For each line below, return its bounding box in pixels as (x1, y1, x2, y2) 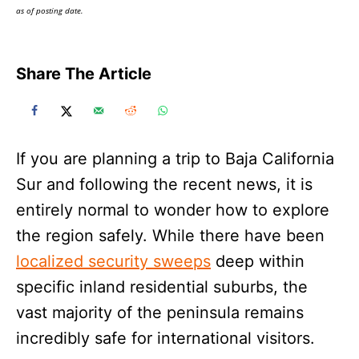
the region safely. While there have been (16, 225, 325, 245)
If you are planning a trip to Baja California (16, 148, 334, 168)
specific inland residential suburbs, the (16, 276, 308, 296)
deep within (211, 251, 305, 271)
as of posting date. (16, 4, 83, 16)
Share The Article (16, 63, 151, 83)
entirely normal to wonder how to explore (16, 200, 329, 220)
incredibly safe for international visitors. (16, 328, 315, 348)
